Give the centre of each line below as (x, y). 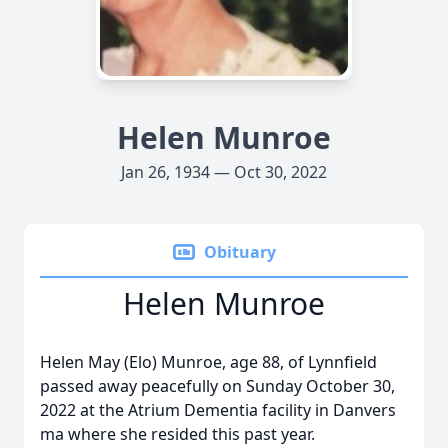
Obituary (240, 252)
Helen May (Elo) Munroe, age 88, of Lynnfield (208, 362)
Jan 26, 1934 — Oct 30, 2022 (224, 172)
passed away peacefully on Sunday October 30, (217, 386)
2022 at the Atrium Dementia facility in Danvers (218, 410)
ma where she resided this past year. (177, 434)
